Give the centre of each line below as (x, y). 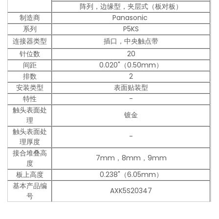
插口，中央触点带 (131, 41)
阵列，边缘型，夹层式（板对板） (131, 7)
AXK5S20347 (131, 191)
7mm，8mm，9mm (131, 158)
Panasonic (131, 18)
